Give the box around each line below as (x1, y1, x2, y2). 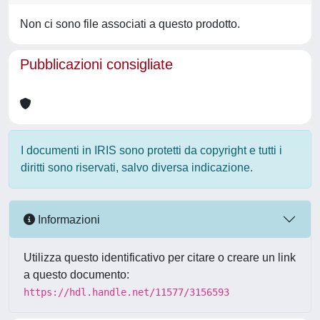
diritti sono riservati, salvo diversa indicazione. (21, 161, 253, 174)
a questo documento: (24, 269, 129, 281)
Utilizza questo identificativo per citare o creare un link (24, 251, 296, 264)
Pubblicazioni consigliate (20, 56, 173, 72)
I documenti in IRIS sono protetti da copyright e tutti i (21, 144, 282, 156)
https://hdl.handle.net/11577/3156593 (24, 286, 229, 298)
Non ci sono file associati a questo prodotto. (20, 18, 240, 30)
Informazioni (35, 213, 100, 226)
